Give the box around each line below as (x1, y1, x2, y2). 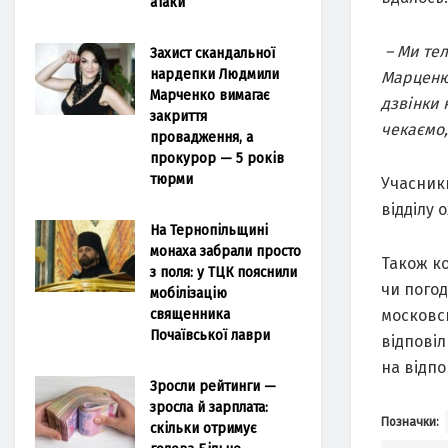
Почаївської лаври (150, 326, 270, 344)
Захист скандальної (150, 44, 275, 62)
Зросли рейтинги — (150, 377, 276, 395)
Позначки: (381, 414, 439, 429)
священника (150, 305, 230, 323)
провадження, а (150, 128, 253, 146)
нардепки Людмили (150, 65, 279, 83)
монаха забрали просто (150, 242, 301, 260)
